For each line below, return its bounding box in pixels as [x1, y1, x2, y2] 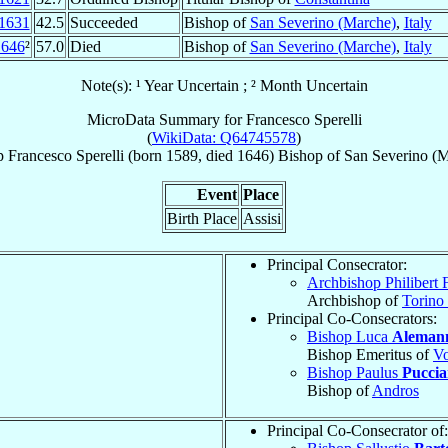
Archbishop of [307, 291, 402, 309]
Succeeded [69, 13, 138, 31]
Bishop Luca [307, 327, 392, 345]
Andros [372, 381, 419, 399]
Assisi [243, 209, 281, 227]
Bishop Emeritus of [307, 345, 433, 363]
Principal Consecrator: [267, 255, 407, 273]
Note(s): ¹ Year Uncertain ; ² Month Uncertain [80, 76, 368, 94]
